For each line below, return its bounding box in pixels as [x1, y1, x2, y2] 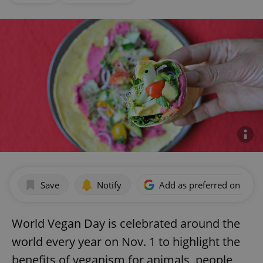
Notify [97, 178, 122, 191]
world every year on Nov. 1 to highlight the [12, 234, 240, 250]
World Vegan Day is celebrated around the [12, 215, 240, 232]
